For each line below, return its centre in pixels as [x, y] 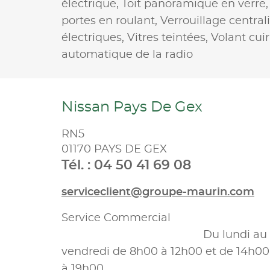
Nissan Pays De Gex [132, 107]
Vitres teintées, [169, 38]
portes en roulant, [111, 21]
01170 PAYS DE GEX [114, 149]
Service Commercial [118, 218]
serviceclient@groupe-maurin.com [158, 192]
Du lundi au [164, 235]
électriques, [94, 38]
